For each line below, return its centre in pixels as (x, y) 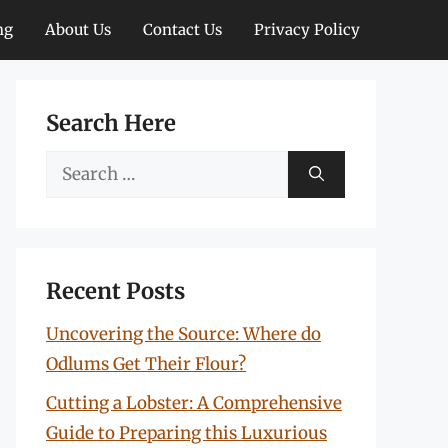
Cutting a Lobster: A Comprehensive (194, 402)
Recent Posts (115, 291)
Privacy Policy (307, 29)
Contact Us (182, 29)
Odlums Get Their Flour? (146, 364)
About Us (78, 29)
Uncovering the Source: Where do (183, 334)
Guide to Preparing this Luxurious (186, 432)
